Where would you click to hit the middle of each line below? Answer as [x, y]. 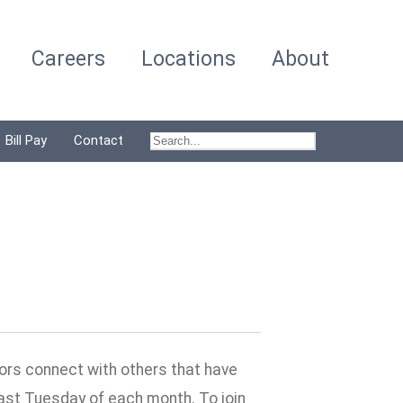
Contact [99, 140]
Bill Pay [26, 140]
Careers [68, 59]
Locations [188, 59]
